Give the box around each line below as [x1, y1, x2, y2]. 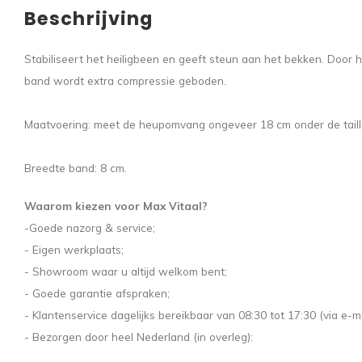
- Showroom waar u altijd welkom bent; [24, 264, 227, 278]
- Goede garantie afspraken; [24, 286, 170, 300]
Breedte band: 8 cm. [24, 161, 127, 175]
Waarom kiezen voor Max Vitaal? [24, 199, 208, 213]
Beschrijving [24, 6, 154, 32]
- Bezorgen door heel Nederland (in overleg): [24, 330, 253, 343]
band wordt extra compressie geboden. [24, 74, 226, 87]
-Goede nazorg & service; [24, 221, 155, 234]
